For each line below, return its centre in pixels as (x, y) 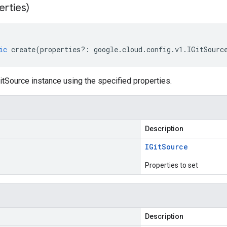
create (23, 49)
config (159, 49)
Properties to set (172, 165)
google (106, 49)
